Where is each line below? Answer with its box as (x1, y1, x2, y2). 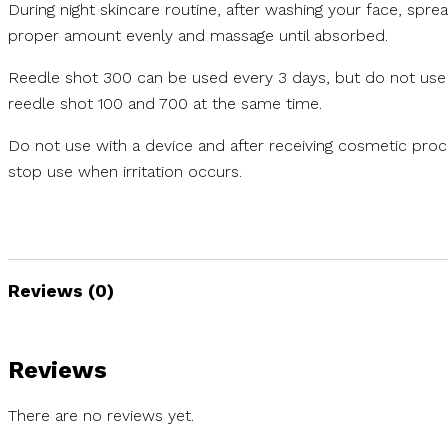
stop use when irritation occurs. (8, 162, 242, 182)
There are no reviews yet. (8, 406, 194, 426)
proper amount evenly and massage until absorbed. (8, 26, 388, 46)
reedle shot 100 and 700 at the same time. (8, 94, 322, 114)
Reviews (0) (8, 280, 114, 301)
